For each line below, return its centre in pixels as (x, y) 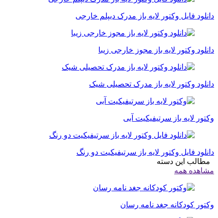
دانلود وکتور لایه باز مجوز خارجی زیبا (156, 50)
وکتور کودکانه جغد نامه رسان (167, 205)
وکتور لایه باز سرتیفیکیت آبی (169, 118)
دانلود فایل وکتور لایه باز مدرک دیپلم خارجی (145, 16)
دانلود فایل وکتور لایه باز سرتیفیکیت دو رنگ (145, 152)
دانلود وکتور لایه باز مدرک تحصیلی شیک (152, 84)
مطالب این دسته (185, 162)
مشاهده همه (194, 171)
